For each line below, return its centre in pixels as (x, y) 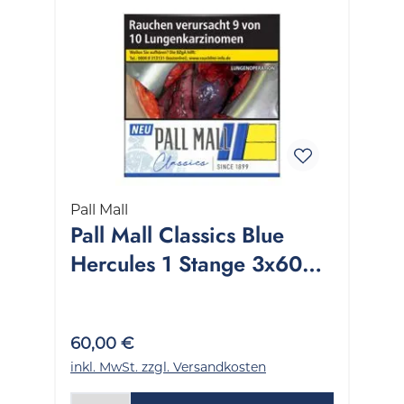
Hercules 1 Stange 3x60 (186, 263)
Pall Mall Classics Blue (177, 234)
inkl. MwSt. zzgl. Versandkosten (168, 367)
